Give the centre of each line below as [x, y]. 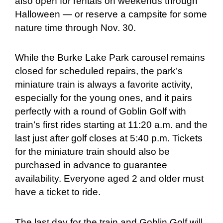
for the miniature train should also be [92, 152]
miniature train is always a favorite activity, [104, 85]
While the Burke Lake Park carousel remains [110, 58]
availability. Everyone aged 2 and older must [109, 179]
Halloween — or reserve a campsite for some [111, 14]
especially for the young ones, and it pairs [104, 98]
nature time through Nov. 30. [77, 28]
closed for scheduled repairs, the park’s [99, 71]
